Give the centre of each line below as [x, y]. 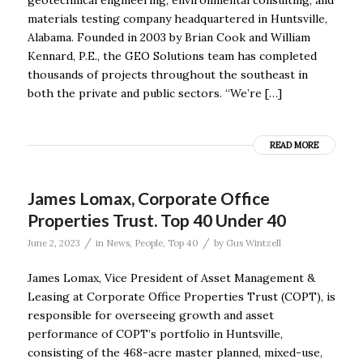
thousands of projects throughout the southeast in [167, 74]
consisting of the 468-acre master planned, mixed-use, [175, 352]
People [148, 243]
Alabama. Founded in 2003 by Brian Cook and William [169, 37]
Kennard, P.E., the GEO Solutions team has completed [172, 56]
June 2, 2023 [53, 243]
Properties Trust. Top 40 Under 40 [156, 220]
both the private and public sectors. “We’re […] [154, 93]
